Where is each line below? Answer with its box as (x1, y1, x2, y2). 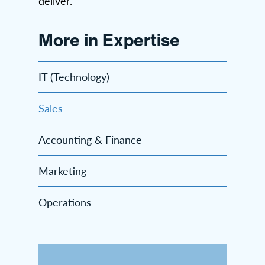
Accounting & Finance (38, 132, 142, 147)
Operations (38, 195, 91, 209)
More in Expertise (38, 29, 180, 50)
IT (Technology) (38, 69, 109, 84)
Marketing (38, 163, 86, 178)
